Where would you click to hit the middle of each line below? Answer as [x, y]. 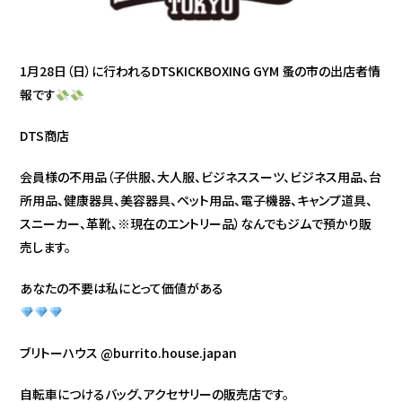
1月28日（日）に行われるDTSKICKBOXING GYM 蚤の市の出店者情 [201, 71]
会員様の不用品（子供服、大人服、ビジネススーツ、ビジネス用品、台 [201, 177]
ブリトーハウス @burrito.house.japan [129, 353]
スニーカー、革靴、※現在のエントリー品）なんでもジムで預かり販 [196, 224]
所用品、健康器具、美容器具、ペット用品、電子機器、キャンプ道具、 [197, 201]
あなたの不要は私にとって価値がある [122, 288]
